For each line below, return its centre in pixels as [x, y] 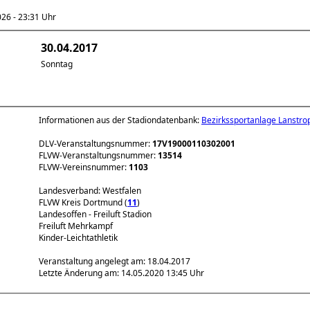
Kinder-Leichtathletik [78, 238]
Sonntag [57, 64]
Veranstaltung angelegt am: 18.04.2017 [115, 261]
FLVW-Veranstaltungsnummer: [98, 155]
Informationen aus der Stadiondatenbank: [120, 120]
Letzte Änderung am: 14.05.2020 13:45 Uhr [121, 273]
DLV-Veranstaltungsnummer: [95, 144]
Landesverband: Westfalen [90, 191]
